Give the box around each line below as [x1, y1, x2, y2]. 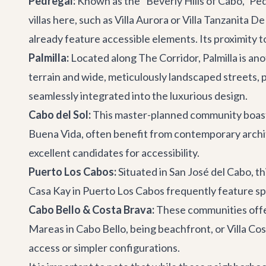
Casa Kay [28, 184, 71, 197]
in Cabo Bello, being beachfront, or [64, 222, 227, 235]
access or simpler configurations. [28, 241, 180, 254]
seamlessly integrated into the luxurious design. [28, 89, 248, 102]
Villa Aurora [115, 13, 169, 26]
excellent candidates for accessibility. [28, 146, 199, 159]
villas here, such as [28, 13, 115, 26]
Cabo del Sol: [28, 108, 91, 121]
